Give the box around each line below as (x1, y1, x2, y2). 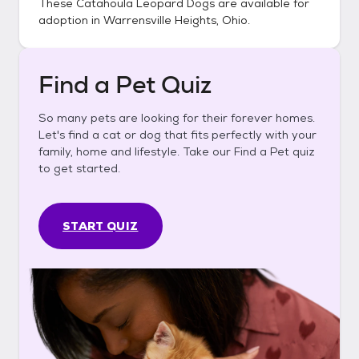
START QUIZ (63, 219, 139, 233)
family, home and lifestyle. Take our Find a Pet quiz (38, 144, 315, 159)
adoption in (38, 13, 103, 27)
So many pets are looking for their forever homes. (38, 111, 315, 125)
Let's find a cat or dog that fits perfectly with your (38, 127, 317, 142)
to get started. (38, 161, 120, 175)
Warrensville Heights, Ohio (103, 13, 248, 27)
